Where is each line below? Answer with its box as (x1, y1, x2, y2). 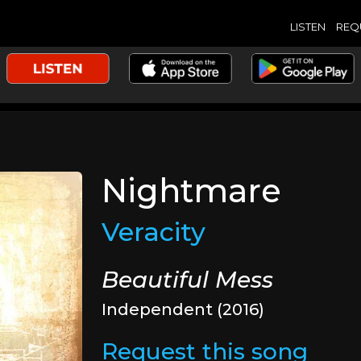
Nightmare (102, 171, 282, 210)
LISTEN (289, 19, 326, 33)
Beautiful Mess (102, 266, 274, 293)
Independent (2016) (102, 300, 265, 319)
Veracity (102, 216, 206, 247)
